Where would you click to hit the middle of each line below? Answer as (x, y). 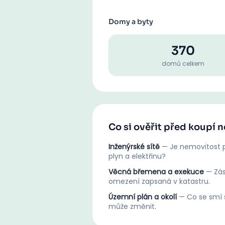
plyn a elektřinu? (137, 156)
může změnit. (132, 206)
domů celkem (183, 64)
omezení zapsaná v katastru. (159, 181)
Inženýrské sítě (134, 147)
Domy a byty (131, 22)
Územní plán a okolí (143, 197)
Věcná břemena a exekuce (156, 172)
